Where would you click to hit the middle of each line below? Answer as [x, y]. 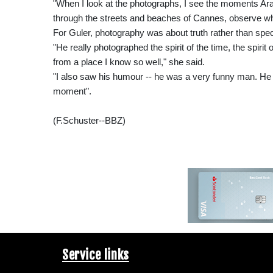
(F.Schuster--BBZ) [89, 120]
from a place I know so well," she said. [129, 62]
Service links [96, 254]
